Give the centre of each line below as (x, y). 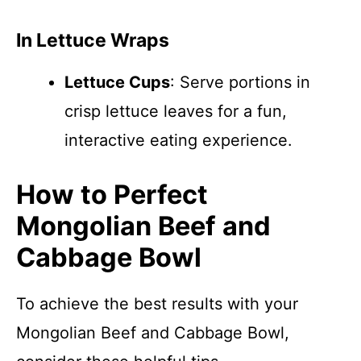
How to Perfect (112, 195)
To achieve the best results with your (157, 304)
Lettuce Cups (117, 82)
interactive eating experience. (178, 140)
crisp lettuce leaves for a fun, (176, 111)
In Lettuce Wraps (93, 40)
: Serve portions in (240, 82)
